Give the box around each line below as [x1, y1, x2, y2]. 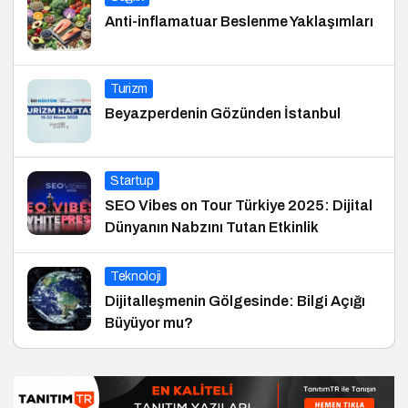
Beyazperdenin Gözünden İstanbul [105, 105, 341, 121]
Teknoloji [110, 269, 161, 283]
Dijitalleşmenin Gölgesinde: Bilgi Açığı [105, 292, 365, 309]
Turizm [110, 81, 148, 96]
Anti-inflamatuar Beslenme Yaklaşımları [105, 13, 374, 29]
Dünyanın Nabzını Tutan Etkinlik [105, 219, 319, 235]
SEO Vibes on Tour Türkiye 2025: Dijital [105, 197, 372, 213]
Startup [110, 173, 154, 188]
